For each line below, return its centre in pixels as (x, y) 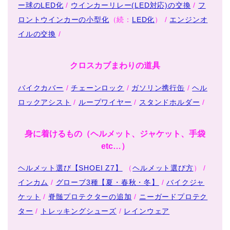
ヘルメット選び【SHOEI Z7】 (70, 168)
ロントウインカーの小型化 (64, 19)
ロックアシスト (45, 102)
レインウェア (147, 211)
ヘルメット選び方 (163, 168)
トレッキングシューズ (79, 211)
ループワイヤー (105, 102)
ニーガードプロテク (174, 197)
